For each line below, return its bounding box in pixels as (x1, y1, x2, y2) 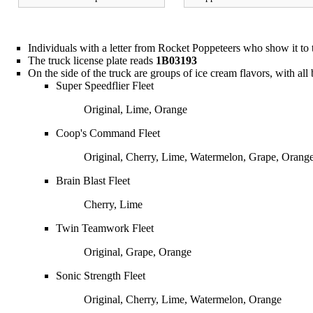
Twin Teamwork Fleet (56, 221, 154, 234)
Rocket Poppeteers (158, 41, 240, 54)
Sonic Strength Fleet (56, 269, 145, 282)
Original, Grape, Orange (84, 245, 191, 258)
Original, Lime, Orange (84, 103, 187, 115)
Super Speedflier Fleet (56, 79, 154, 92)
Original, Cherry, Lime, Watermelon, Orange (84, 293, 282, 305)
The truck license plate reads (28, 54, 156, 66)
